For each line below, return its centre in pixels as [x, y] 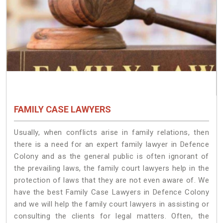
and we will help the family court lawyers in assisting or [111, 204]
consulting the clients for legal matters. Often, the [111, 216]
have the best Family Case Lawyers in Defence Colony [111, 192]
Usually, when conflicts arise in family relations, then [111, 132]
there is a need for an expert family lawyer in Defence [111, 144]
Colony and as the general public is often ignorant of [111, 156]
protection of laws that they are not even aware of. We [111, 180]
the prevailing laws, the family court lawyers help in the [111, 168]
